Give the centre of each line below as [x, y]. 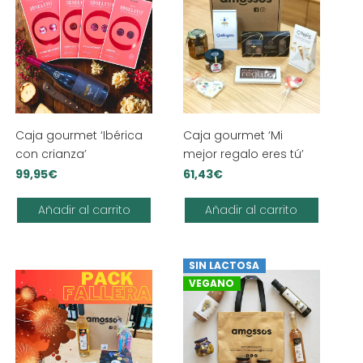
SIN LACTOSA [224, 266]
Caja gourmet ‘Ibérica [79, 136]
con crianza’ [51, 154]
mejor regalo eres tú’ [243, 154]
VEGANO [212, 284]
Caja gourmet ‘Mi [233, 136]
